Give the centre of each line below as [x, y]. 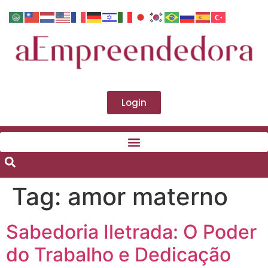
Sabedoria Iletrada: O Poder [131, 232]
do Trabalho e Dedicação [118, 255]
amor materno [148, 197]
